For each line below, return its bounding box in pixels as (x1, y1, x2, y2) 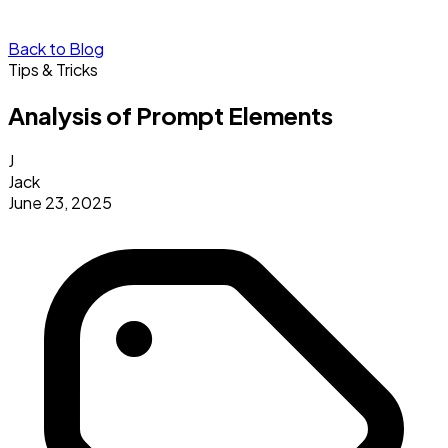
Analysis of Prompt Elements (8, 99, 333, 130)
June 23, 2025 (8, 191, 112, 213)
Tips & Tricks (8, 59, 98, 80)
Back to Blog (8, 38, 104, 59)
